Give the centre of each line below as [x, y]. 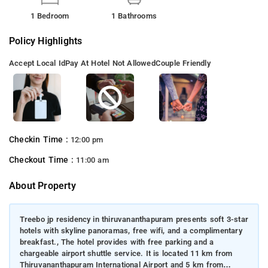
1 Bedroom [50, 16]
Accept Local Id [37, 63]
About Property [42, 185]
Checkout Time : [43, 160]
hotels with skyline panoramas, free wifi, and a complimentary [131, 231]
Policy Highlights [46, 41]
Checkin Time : [40, 139]
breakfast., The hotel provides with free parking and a [117, 242]
